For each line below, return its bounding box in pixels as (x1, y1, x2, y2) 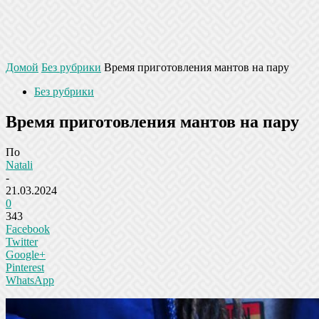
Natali (6, 158, 33, 171)
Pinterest (6, 261, 44, 273)
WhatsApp (6, 273, 54, 286)
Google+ (6, 248, 46, 261)
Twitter (6, 235, 38, 248)
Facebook (6, 222, 50, 235)
